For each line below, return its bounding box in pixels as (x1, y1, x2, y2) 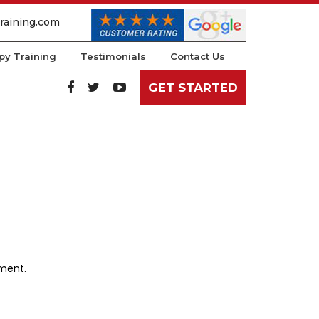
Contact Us (170, 51, 225, 62)
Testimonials (80, 51, 146, 62)
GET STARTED (148, 80, 238, 95)
